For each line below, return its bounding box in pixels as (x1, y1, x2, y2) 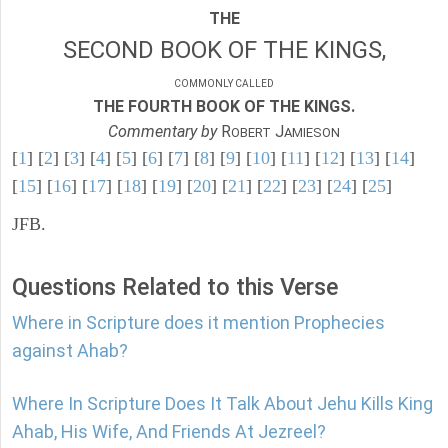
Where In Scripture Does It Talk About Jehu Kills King (12, 393, 433, 415)
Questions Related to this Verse (12, 273, 338, 302)
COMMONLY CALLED (174, 78, 274, 90)
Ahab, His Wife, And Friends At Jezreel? (12, 421, 326, 443)
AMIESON (284, 125, 340, 141)
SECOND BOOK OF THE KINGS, (62, 36, 386, 65)
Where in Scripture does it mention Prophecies (12, 312, 385, 334)
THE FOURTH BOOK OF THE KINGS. (93, 97, 355, 117)
